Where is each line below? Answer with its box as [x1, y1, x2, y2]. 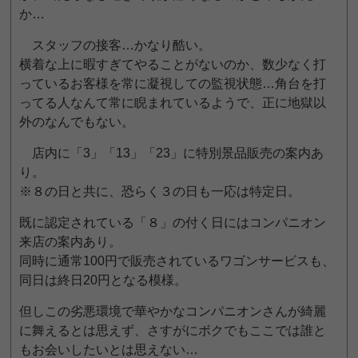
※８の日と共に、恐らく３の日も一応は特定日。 [19, 185, 301, 199]
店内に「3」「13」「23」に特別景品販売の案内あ [19, 146, 324, 161]
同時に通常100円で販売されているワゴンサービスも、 [19, 254, 336, 268]
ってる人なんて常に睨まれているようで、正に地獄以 [19, 96, 327, 110]
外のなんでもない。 [19, 115, 135, 129]
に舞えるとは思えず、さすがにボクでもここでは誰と [19, 324, 327, 338]
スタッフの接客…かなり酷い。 [19, 38, 212, 53]
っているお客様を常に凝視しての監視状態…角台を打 [19, 77, 327, 91]
